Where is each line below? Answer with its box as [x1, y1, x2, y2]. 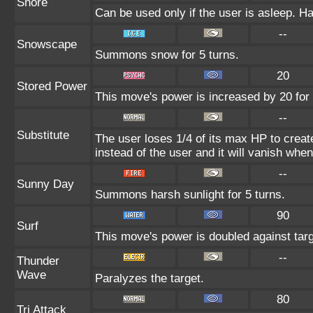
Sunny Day [17, 177, 74, 191]
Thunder [17, 254, 59, 268]
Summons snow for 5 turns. [95, 48, 239, 61]
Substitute [17, 129, 69, 142]
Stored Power [17, 80, 87, 93]
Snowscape [17, 38, 77, 51]
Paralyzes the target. [95, 272, 204, 285]
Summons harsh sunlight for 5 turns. [95, 188, 285, 201]
